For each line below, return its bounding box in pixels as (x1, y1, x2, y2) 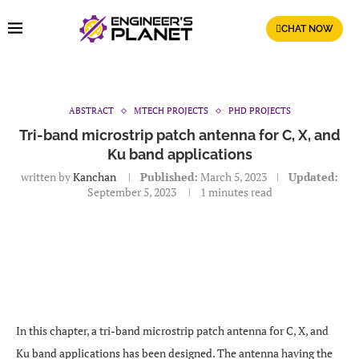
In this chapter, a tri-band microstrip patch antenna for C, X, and (16, 323, 329, 338)
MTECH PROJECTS (133, 105, 208, 116)
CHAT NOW (281, 23, 333, 34)
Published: (140, 169, 198, 184)
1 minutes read (200, 184, 272, 200)
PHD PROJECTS (228, 105, 291, 116)
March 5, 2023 (200, 169, 267, 184)
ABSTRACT (68, 105, 114, 116)
